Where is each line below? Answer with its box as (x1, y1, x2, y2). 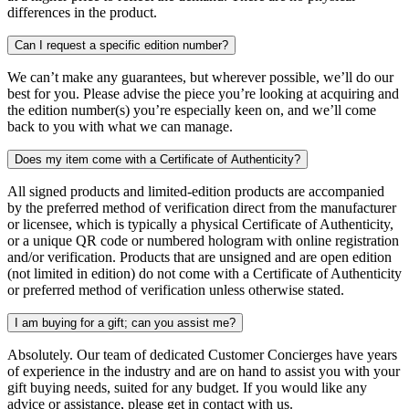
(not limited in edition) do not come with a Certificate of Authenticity (7, 265, 402, 281)
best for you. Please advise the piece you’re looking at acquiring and (7, 85, 399, 101)
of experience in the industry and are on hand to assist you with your (7, 362, 400, 379)
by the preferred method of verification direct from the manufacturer (7, 199, 396, 215)
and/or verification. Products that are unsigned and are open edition (7, 248, 392, 265)
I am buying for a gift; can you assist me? (15, 315, 236, 330)
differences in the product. (7, 4, 161, 20)
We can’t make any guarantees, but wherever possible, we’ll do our (7, 68, 393, 85)
